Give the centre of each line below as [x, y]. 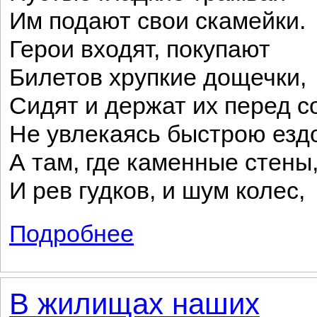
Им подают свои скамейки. [157, 21]
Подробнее [71, 234]
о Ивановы [158, 227]
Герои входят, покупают [140, 49]
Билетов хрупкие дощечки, [158, 77]
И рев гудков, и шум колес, [157, 191]
